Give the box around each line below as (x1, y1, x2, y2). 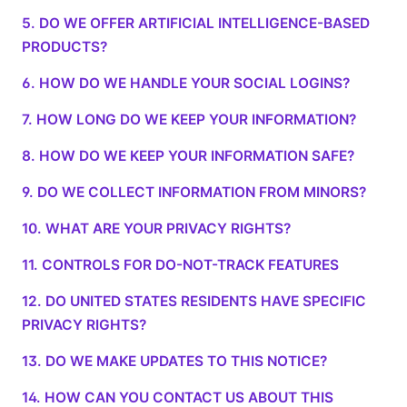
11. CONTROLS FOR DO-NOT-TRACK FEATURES (22, 256, 339, 273)
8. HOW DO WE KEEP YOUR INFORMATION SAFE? (22, 147, 354, 164)
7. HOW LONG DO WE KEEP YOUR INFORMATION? (22, 111, 356, 128)
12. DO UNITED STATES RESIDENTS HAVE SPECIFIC (22, 293, 366, 310)
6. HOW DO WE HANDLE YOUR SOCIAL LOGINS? (22, 74, 350, 92)
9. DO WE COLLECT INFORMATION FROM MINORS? (22, 184, 366, 201)
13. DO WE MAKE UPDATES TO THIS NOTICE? (22, 352, 327, 370)
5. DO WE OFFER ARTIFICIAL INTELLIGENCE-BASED (22, 15, 370, 32)
